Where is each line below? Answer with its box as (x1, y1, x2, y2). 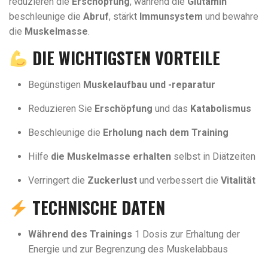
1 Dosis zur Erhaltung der (132, 229, 240, 240)
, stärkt (109, 11, 139, 22)
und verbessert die (137, 175, 221, 186)
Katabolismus (190, 103, 251, 114)
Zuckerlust (87, 175, 137, 186)
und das (153, 103, 190, 114)
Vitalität (221, 175, 255, 186)
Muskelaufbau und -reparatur (83, 79, 215, 90)
